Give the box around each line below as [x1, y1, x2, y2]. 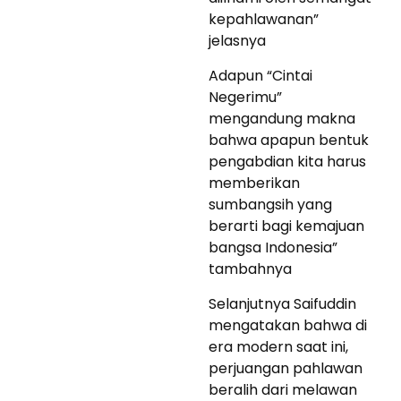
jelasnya [209, 30, 266, 52]
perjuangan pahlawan [209, 358, 363, 380]
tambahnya [209, 259, 292, 280]
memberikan [209, 173, 300, 194]
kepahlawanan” [209, 9, 319, 30]
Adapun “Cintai [209, 65, 312, 87]
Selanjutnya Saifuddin [209, 294, 356, 315]
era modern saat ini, [209, 337, 348, 358]
